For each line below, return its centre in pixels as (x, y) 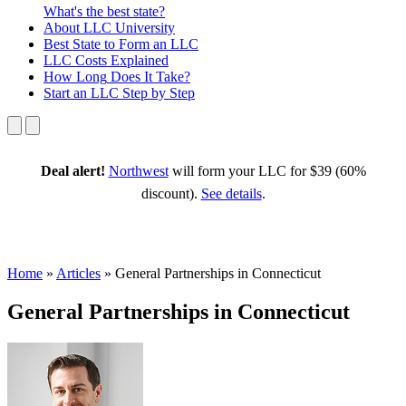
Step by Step (157, 92)
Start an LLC (81, 92)
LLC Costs (75, 60)
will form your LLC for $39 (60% (267, 170)
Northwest (138, 170)
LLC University (127, 27)
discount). (171, 193)
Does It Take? (149, 76)
